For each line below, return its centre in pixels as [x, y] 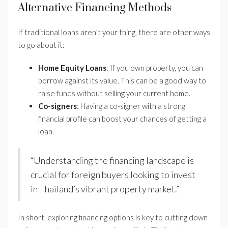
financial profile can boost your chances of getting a [122, 119]
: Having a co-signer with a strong [131, 106]
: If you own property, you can [155, 68]
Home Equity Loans [72, 68]
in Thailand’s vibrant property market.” [105, 189]
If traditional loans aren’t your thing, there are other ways [114, 32]
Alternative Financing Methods [95, 8]
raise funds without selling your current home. [114, 93]
